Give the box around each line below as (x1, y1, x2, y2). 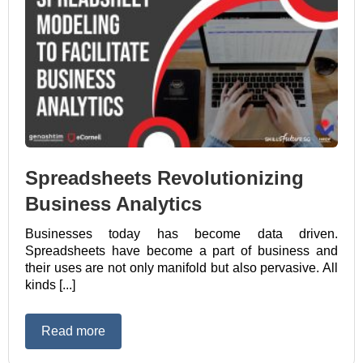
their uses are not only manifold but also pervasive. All (25, 261, 338, 275)
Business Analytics (25, 193, 202, 216)
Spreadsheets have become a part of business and (25, 244, 338, 258)
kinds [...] (25, 278, 75, 293)
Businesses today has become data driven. (25, 227, 338, 241)
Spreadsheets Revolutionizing (25, 167, 304, 190)
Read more (41, 323, 105, 338)
